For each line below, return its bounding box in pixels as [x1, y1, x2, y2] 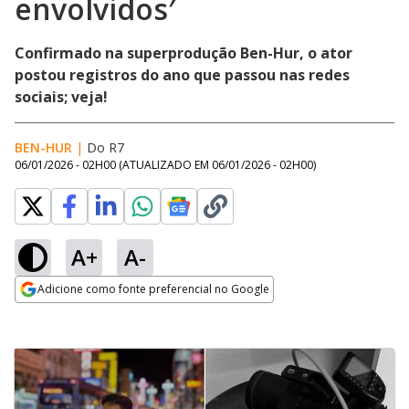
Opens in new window [15, 304, 163, 324]
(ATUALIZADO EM [119, 157, 212, 173]
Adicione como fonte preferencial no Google [37, 281, 269, 297]
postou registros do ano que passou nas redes [15, 65, 350, 85]
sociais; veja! [15, 87, 108, 107]
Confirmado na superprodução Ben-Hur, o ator [15, 43, 352, 63]
